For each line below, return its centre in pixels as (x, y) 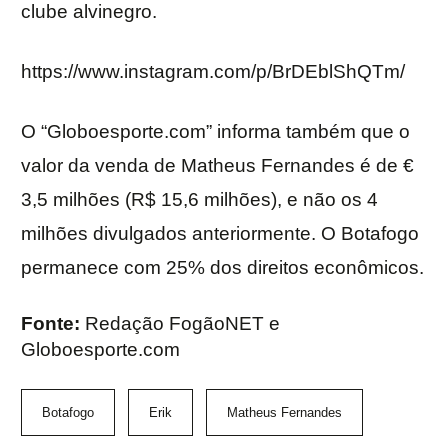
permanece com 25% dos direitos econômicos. (222, 268)
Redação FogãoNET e (182, 324)
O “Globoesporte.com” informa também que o (215, 132)
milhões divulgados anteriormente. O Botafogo (220, 234)
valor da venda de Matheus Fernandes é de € (217, 166)
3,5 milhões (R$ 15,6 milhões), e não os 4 (199, 200)
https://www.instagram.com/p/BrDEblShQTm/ (213, 72)
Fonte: (53, 324)
